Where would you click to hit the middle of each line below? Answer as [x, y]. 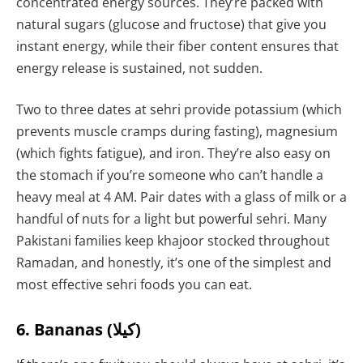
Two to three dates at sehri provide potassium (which [179, 110]
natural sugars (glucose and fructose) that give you [171, 24]
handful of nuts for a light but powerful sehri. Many [171, 219]
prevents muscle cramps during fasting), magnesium [177, 132]
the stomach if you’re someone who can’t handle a [170, 175]
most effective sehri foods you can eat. [134, 285]
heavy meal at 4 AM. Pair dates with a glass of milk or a [181, 197]
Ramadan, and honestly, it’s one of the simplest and [174, 263]
